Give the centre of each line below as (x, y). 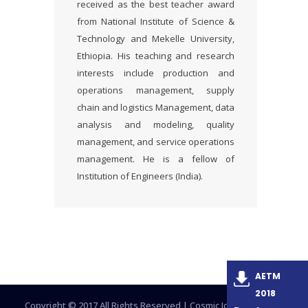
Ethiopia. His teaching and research (156, 56)
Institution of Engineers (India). (140, 176)
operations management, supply (156, 90)
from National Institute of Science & (156, 21)
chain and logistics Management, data (156, 107)
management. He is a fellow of (156, 159)
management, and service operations (156, 142)
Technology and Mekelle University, (156, 38)
